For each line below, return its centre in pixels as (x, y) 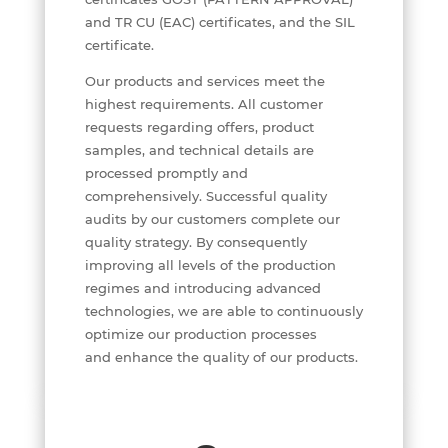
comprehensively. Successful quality (205, 195)
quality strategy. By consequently (195, 241)
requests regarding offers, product (199, 126)
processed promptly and (166, 172)
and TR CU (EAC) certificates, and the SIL (219, 21)
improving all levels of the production (210, 264)
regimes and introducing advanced (202, 287)
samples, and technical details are (199, 149)
